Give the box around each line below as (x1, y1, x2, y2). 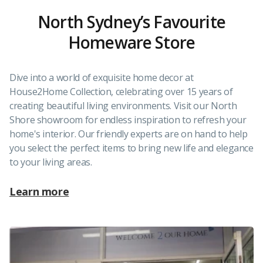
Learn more (9, 184, 69, 199)
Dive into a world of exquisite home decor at (9, 71, 194, 85)
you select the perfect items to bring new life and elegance (9, 141, 254, 155)
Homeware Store (68, 31, 195, 54)
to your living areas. (9, 156, 92, 169)
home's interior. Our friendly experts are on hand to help (9, 127, 248, 141)
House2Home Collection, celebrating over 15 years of (9, 85, 233, 99)
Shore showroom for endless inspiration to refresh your (9, 113, 247, 127)
